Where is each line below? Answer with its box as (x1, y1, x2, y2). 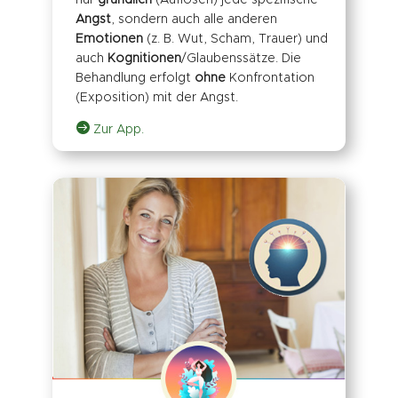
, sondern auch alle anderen (110, 13, 277, 27)
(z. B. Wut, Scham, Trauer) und (142, 33, 328, 46)
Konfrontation (225, 72, 314, 85)
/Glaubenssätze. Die (180, 52, 301, 66)
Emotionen (75, 33, 143, 46)
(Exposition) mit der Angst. (75, 92, 238, 105)
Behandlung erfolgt (75, 72, 195, 85)
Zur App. (89, 123, 144, 137)
